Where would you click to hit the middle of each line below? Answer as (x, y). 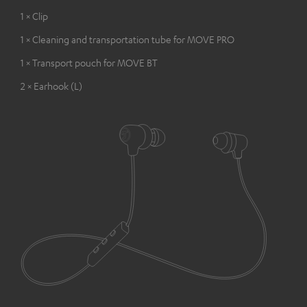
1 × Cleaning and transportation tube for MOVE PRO (127, 39)
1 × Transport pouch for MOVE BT (89, 63)
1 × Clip (34, 16)
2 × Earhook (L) (51, 86)
